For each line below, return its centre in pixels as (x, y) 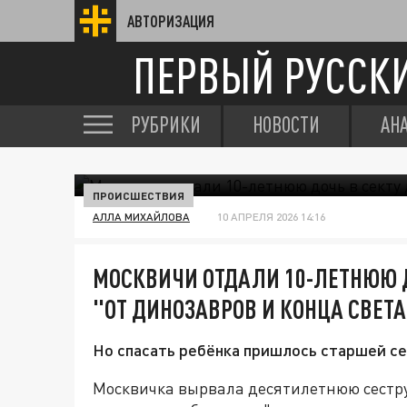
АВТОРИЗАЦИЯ (171, 21)
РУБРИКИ (166, 124)
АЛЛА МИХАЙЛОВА (141, 217)
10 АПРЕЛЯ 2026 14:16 (271, 217)
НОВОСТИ (286, 124)
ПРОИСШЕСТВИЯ (139, 195)
